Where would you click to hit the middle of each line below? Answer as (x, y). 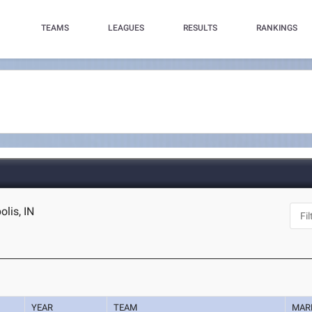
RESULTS (200, 28)
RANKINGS (276, 28)
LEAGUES (126, 28)
